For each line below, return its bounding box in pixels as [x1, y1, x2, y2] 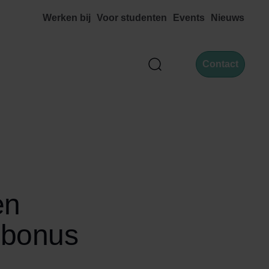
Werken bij [43, 13, 91, 23]
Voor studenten [97, 13, 167, 23]
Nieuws [211, 13, 244, 23]
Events [173, 13, 205, 23]
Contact [202, 59, 238, 69]
